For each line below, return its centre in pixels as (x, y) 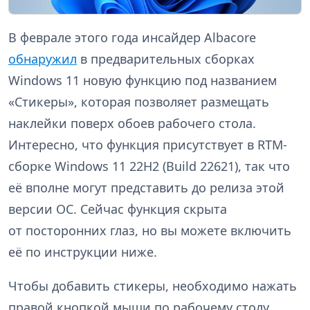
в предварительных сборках (166, 58)
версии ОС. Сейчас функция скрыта (118, 209)
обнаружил (43, 58)
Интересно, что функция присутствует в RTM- (148, 144)
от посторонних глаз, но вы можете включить (150, 230)
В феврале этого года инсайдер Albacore (132, 37)
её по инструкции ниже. (83, 252)
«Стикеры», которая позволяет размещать (139, 101)
